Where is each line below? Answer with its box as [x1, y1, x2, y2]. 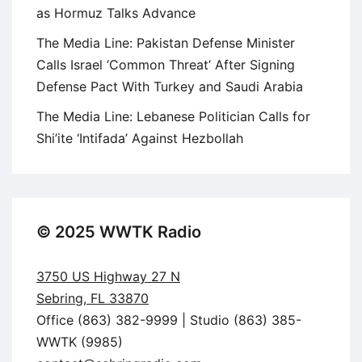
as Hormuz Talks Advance [36, 4, 204, 21]
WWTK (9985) [36, 333, 123, 350]
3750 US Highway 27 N [36, 267, 180, 284]
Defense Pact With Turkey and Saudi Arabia [36, 78, 311, 95]
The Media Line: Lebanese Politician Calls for [36, 107, 310, 124]
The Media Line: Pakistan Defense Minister [36, 34, 295, 51]
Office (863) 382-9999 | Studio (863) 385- [36, 311, 301, 328]
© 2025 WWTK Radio [36, 221, 201, 242]
